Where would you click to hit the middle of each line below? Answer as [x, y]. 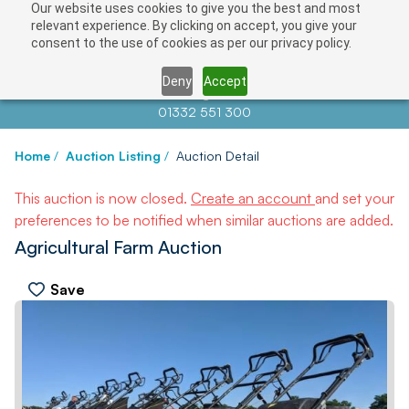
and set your [355, 198]
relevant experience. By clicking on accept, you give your [194, 26]
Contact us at [135, 94]
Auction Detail [218, 156]
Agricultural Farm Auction [118, 247]
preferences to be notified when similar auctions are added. [204, 220]
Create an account [253, 198]
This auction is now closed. [103, 198]
